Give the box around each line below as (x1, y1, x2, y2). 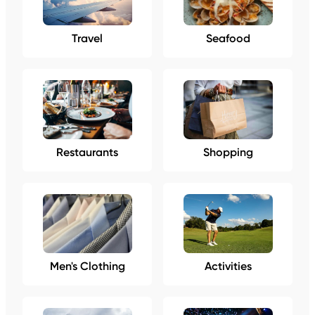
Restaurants (56, 146, 118, 159)
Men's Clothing (49, 259, 125, 273)
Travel (72, 32, 103, 45)
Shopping (202, 146, 253, 159)
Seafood (205, 32, 250, 45)
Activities (204, 259, 252, 273)
